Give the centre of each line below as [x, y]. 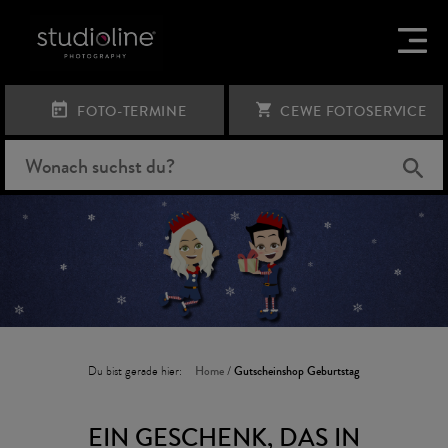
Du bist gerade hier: [136, 371]
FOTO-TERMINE [130, 111]
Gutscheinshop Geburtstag [296, 372]
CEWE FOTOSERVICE [351, 111]
